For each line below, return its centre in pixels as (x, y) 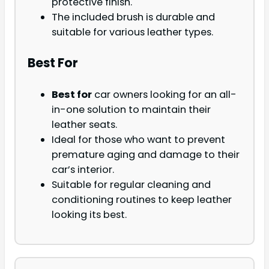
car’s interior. (83, 169)
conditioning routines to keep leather (142, 199)
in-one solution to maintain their (131, 109)
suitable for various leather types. (132, 32)
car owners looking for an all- (164, 94)
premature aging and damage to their (146, 154)
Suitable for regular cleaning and (131, 184)
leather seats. (84, 124)
